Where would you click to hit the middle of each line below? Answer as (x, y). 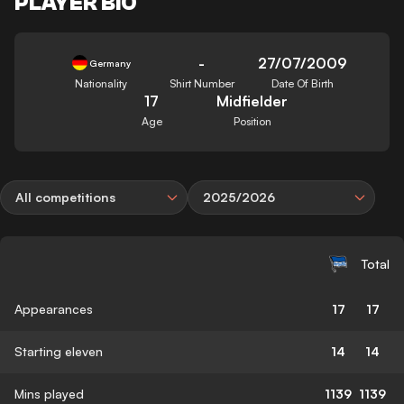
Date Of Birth (303, 83)
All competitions (65, 197)
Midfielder (252, 101)
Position (252, 121)
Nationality (101, 83)
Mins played (49, 393)
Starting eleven (59, 351)
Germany (110, 63)
